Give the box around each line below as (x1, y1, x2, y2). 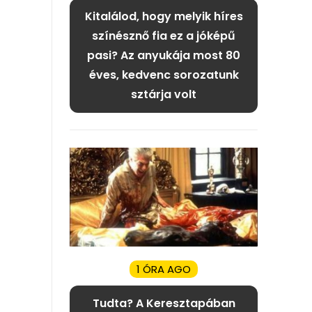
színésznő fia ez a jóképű (92, 27, 235, 44)
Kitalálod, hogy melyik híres (84, 8, 243, 24)
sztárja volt (131, 86, 196, 102)
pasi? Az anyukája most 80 (87, 47, 240, 63)
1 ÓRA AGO (136, 261, 191, 276)
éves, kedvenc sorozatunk (88, 66, 239, 83)
